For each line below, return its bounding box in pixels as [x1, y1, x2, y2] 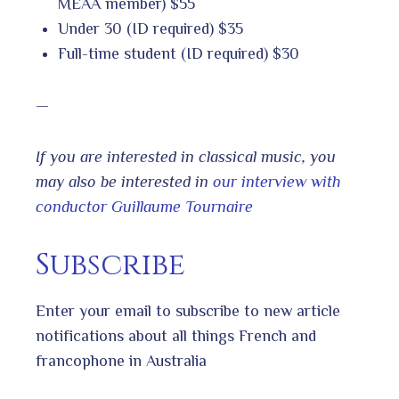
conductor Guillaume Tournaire [36, 197, 253, 216]
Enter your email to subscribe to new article [36, 301, 340, 320]
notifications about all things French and [36, 326, 316, 345]
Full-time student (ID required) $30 [58, 44, 299, 62]
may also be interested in [36, 172, 213, 191]
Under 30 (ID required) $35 [58, 19, 243, 37]
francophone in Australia [36, 351, 207, 370]
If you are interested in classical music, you [36, 147, 336, 166]
